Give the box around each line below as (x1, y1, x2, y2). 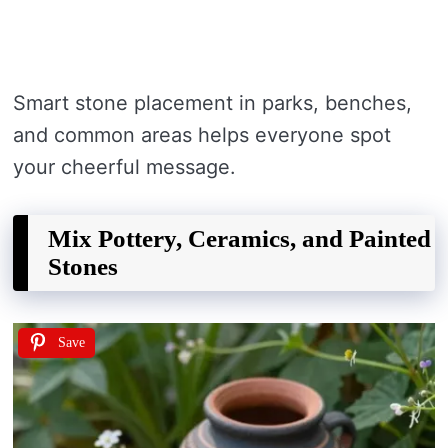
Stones (48, 253, 118, 281)
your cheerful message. (13, 155, 236, 180)
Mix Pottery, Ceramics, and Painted (48, 225, 431, 253)
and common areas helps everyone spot (13, 123, 391, 148)
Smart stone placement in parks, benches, (13, 91, 412, 116)
